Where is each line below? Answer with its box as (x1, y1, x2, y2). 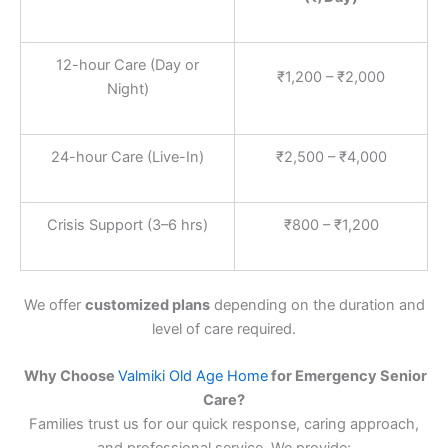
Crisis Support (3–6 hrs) (47, 215, 208, 234)
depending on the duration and (209, 295, 425, 314)
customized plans (84, 295, 210, 314)
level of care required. (152, 319, 296, 338)
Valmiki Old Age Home (118, 367, 268, 385)
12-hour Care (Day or (56, 55, 199, 74)
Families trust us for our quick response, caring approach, (29, 415, 419, 433)
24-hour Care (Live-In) (51, 147, 204, 166)
